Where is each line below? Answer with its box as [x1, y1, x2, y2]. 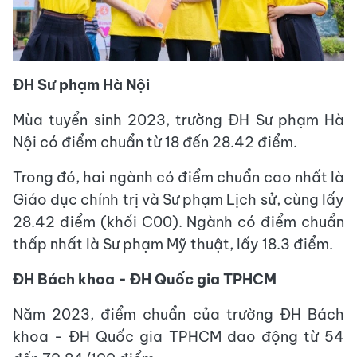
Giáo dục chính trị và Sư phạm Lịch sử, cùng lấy [13, 190, 344, 210]
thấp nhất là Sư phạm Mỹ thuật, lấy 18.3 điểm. [13, 235, 333, 254]
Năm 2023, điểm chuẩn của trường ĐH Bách [13, 305, 344, 324]
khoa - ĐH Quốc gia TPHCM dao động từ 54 [13, 328, 344, 347]
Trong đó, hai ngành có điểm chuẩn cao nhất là [13, 168, 344, 187]
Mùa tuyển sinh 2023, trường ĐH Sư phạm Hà [13, 111, 344, 130]
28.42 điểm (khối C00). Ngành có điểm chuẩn [13, 213, 344, 232]
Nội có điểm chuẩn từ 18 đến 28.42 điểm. [13, 133, 300, 152]
